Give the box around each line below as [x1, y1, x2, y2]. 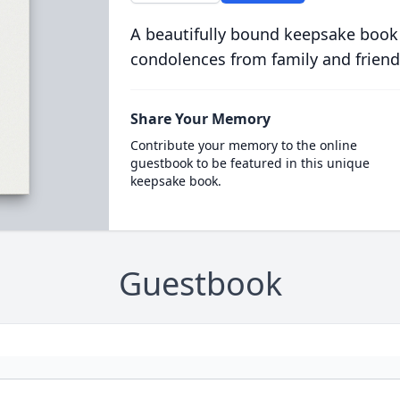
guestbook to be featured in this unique [129, 154, 370, 171]
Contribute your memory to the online [129, 137, 357, 154]
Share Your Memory [129, 109, 271, 129]
